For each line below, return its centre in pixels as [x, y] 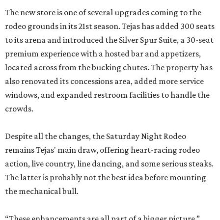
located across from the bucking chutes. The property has [109, 67]
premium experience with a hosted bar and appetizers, [103, 54]
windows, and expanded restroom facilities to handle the [107, 95]
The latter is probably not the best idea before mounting [106, 177]
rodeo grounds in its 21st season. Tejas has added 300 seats [110, 26]
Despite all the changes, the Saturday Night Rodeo [96, 136]
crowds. [19, 109]
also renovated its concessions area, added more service [104, 81]
